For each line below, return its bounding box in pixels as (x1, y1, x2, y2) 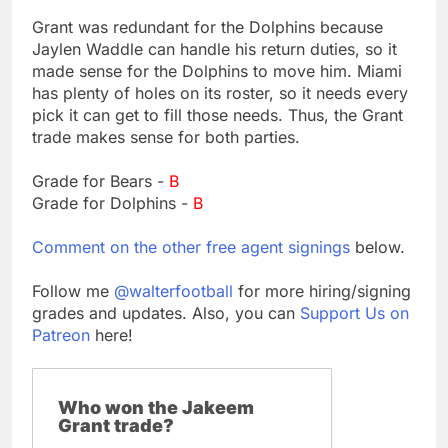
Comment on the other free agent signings (32, 236, 350, 257)
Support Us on (300, 302, 409, 323)
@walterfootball (114, 280, 233, 301)
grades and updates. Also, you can (32, 302, 300, 323)
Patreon (32, 324, 90, 345)
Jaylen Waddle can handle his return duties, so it (32, 38, 397, 59)
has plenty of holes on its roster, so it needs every (32, 82, 408, 103)
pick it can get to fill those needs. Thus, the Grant (32, 104, 403, 125)
